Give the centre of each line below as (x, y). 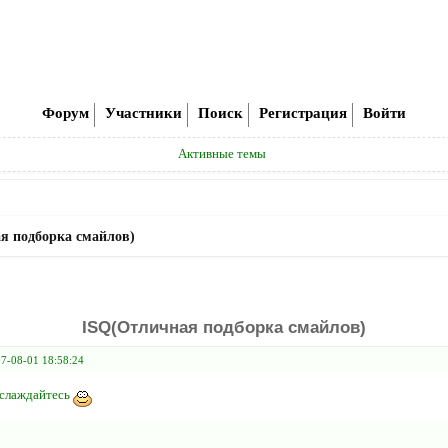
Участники (143, 113)
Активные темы (222, 153)
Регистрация (303, 113)
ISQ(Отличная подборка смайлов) (223, 327)
